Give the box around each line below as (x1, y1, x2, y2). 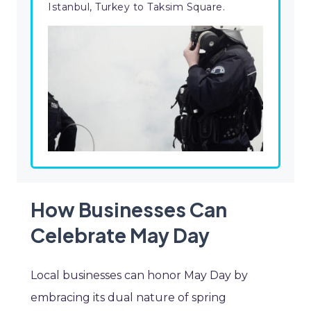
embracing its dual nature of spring (31, 291, 226, 305)
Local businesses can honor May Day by (31, 269, 248, 283)
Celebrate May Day (31, 223, 210, 248)
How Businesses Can (31, 197, 227, 222)
